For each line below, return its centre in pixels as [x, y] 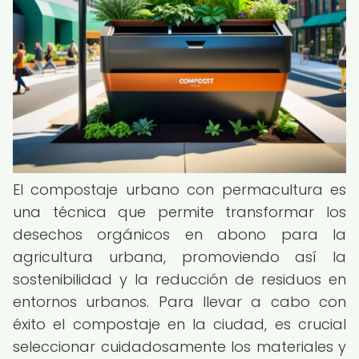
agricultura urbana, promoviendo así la [179, 257]
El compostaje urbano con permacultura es [179, 190]
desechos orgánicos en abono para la [179, 234]
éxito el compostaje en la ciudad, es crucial [179, 324]
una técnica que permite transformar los [179, 212]
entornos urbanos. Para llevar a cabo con [179, 302]
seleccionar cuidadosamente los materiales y [179, 347]
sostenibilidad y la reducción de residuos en [179, 279]
